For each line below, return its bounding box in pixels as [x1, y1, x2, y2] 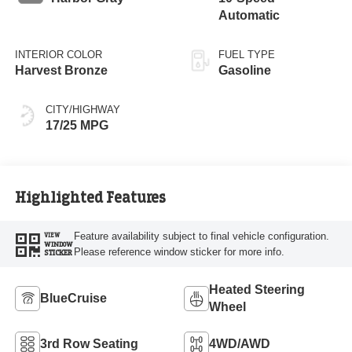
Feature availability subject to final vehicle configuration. [73, 229, 329, 242]
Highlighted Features [14, 189, 166, 206]
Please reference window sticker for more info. [73, 245, 284, 258]
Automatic [218, 9, 280, 23]
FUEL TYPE [218, 49, 275, 61]
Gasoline [218, 64, 271, 78]
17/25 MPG [45, 119, 108, 133]
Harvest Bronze [14, 64, 108, 78]
